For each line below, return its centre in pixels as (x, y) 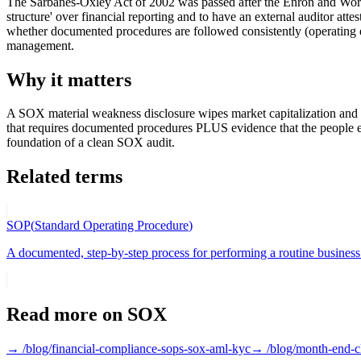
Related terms (64, 177)
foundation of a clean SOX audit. (91, 143)
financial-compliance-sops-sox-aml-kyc (151, 349)
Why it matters (69, 79)
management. (40, 45)
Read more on (67, 315)
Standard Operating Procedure (112, 226)
